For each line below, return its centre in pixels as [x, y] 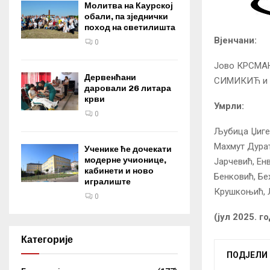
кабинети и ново [119, 171]
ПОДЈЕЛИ [247, 255]
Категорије [47, 240]
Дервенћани [110, 77]
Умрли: [229, 106]
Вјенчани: [235, 40]
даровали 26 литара [128, 88]
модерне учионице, [125, 160]
